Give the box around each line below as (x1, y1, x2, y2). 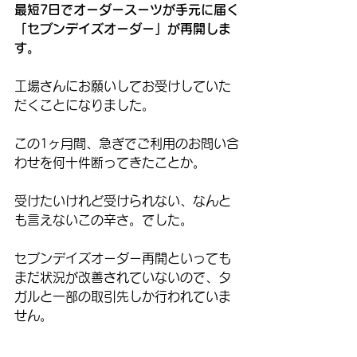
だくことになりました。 (14, 99, 155, 112)
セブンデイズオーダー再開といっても (14, 252, 231, 265)
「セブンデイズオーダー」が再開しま (14, 22, 231, 36)
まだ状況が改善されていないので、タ (14, 271, 231, 284)
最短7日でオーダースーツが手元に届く (14, 3, 239, 17)
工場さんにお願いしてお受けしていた (14, 80, 231, 93)
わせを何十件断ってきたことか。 (14, 156, 206, 170)
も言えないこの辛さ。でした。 (14, 214, 193, 227)
